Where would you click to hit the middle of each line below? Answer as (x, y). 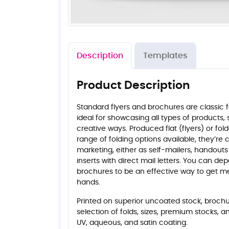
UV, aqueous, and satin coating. (132, 223)
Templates (165, 55)
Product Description (133, 85)
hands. (89, 182)
